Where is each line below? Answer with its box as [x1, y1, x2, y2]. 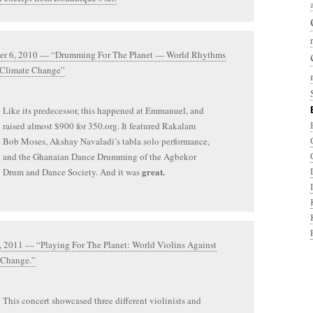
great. [142, 165, 165, 178]
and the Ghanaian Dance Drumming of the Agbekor [3, 150, 196, 163]
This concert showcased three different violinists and [3, 294, 201, 307]
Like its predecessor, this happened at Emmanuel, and [3, 104, 204, 117]
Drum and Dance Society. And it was [3, 166, 142, 178]
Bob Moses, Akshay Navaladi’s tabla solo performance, [3, 135, 210, 147]
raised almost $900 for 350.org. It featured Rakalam [3, 119, 196, 132]
